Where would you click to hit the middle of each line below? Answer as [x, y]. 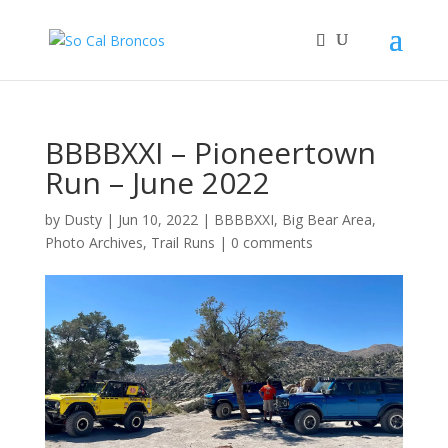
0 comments [271, 242]
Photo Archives [93, 242]
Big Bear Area [326, 219]
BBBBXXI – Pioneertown [210, 152]
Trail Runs [182, 242]
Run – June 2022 [157, 182]
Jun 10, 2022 [157, 219]
